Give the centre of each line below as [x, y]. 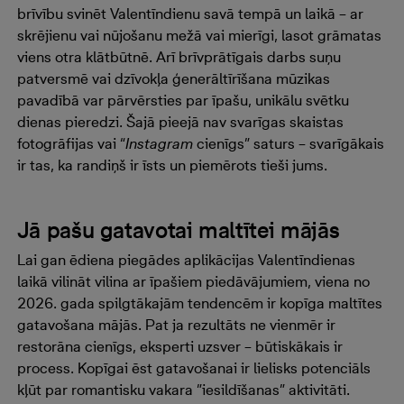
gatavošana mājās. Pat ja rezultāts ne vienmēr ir [176, 325]
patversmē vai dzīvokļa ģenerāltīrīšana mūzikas [173, 78]
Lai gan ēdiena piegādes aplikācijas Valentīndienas [186, 260]
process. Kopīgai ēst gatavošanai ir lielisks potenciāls [193, 368]
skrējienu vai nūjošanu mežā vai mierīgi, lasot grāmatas [199, 35]
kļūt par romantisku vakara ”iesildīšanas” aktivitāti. [183, 390]
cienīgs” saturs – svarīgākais [288, 143]
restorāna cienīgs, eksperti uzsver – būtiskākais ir [179, 346]
